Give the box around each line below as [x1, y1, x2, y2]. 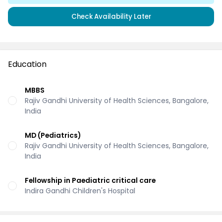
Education [8, 58, 47, 70]
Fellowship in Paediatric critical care [25, 175, 156, 185]
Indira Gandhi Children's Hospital [25, 185, 135, 196]
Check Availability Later [71, 11, 151, 21]
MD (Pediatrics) [25, 130, 81, 140]
